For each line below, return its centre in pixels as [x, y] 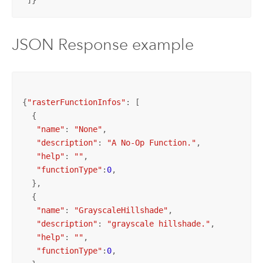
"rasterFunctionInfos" [76, 102]
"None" [88, 129]
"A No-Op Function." [151, 142]
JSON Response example [102, 45]
